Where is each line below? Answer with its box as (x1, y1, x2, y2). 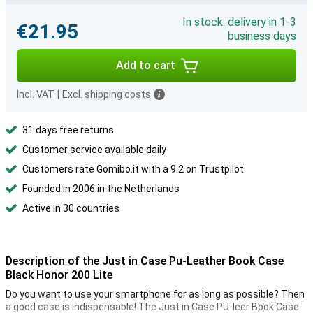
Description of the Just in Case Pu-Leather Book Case (6, 254, 284, 268)
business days (228, 29, 296, 43)
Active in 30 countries (22, 203, 119, 214)
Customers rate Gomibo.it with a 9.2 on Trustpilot (22, 163, 244, 175)
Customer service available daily (22, 144, 166, 155)
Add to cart (115, 59, 175, 72)
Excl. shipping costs (62, 89, 151, 100)
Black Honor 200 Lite (6, 268, 112, 282)
